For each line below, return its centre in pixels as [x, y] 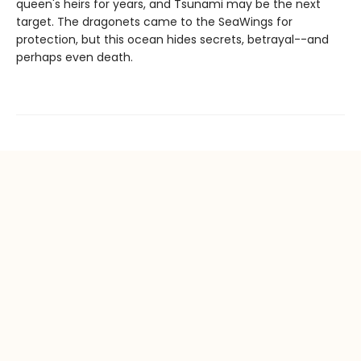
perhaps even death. [75, 57]
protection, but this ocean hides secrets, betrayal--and [172, 39]
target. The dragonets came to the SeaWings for [154, 22]
